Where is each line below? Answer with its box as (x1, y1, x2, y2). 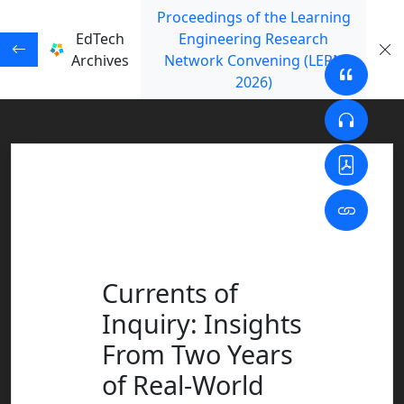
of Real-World (102, 367, 264, 402)
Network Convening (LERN (163, 50, 344, 70)
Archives (71, 50, 130, 70)
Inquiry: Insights (102, 306, 302, 341)
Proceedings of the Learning (156, 7, 351, 27)
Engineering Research (179, 29, 329, 49)
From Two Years (102, 336, 293, 372)
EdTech (76, 29, 125, 49)
